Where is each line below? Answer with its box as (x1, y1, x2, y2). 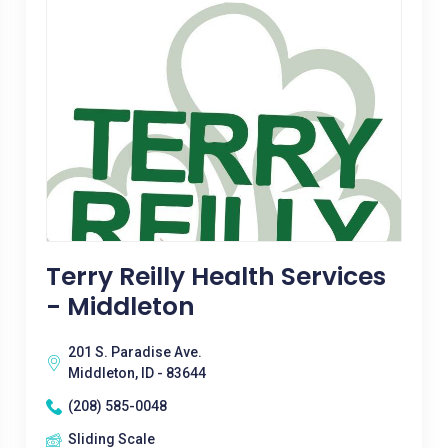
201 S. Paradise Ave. (67, 344, 202, 360)
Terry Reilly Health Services (45, 259, 386, 294)
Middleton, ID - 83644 (67, 365, 206, 381)
